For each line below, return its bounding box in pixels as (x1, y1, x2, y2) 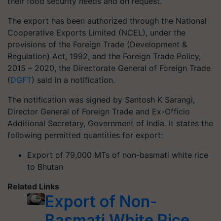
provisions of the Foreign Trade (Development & (7, 39, 187, 49)
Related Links (7, 182, 59, 191)
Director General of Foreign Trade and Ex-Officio (7, 107, 190, 116)
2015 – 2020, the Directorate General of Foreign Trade (7, 63, 211, 73)
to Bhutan (27, 162, 63, 172)
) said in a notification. (32, 75, 115, 85)
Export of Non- (44, 192, 157, 211)
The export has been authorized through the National (7, 16, 207, 26)
